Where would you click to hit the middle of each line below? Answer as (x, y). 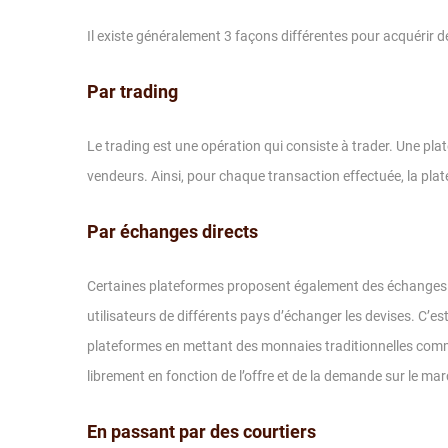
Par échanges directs (172, 231)
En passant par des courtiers (201, 431)
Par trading (132, 91)
